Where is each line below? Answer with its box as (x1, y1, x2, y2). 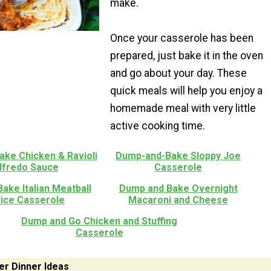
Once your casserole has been (109, 32, 253, 45)
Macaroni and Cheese (128, 194, 228, 206)
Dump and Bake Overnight (119, 183, 238, 195)
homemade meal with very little (109, 102, 256, 115)
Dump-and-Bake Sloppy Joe (116, 150, 241, 162)
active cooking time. (109, 120, 205, 132)
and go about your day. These (109, 67, 247, 80)
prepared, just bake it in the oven (109, 50, 263, 62)
